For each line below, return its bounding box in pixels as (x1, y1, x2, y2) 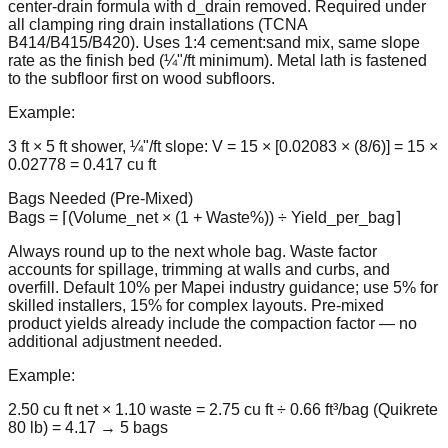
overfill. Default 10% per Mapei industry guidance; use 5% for (8, 278, 438, 296)
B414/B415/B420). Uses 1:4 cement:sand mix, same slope (8, 33, 420, 51)
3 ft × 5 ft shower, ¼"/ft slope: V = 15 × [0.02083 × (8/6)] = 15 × (8, 137, 438, 155)
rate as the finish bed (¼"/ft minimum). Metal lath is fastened (8, 51, 427, 69)
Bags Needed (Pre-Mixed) (8, 189, 193, 207)
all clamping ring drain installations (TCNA (8, 15, 307, 33)
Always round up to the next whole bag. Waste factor (8, 242, 377, 260)
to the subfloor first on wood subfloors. (8, 69, 275, 87)
